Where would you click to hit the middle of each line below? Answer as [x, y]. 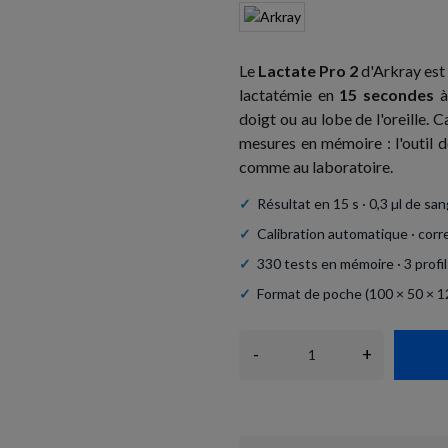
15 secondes [387, 94]
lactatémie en [289, 94]
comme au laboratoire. [316, 166]
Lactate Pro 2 [308, 70]
